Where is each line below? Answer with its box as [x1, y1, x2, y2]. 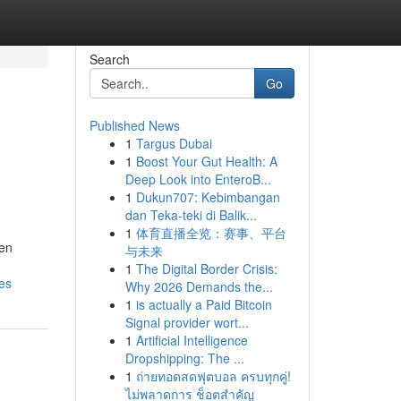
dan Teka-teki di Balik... [124, 206, 257, 224]
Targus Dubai [135, 134, 212, 152]
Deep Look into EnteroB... [124, 170, 271, 188]
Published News [89, 116, 180, 134]
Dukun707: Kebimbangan [135, 188, 280, 206]
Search [89, 50, 130, 68]
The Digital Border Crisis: [135, 260, 277, 277]
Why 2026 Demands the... [124, 277, 273, 295]
